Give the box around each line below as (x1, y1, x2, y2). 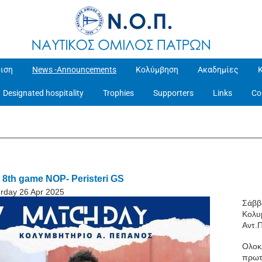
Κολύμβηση (136, 65, 178, 74)
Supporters (153, 88, 194, 98)
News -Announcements (32, 65, 116, 74)
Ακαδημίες (198, 65, 239, 74)
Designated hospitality (3, 88, 84, 98)
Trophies (103, 88, 134, 98)
